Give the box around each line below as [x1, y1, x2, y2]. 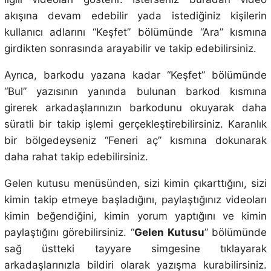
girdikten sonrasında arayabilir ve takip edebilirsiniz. [4, 42, 256, 55]
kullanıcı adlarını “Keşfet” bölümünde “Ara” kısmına [4, 26, 267, 39]
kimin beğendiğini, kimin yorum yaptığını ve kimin [4, 210, 267, 223]
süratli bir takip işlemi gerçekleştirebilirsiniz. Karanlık [4, 118, 267, 131]
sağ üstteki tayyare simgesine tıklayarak [4, 243, 267, 255]
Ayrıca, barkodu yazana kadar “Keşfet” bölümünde [4, 69, 267, 82]
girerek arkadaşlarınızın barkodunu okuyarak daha [4, 102, 267, 114]
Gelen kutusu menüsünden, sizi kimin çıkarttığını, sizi [4, 177, 267, 190]
